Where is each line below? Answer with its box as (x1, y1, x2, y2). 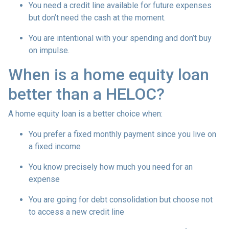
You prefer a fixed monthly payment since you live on (29, 129, 216, 139)
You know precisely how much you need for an (29, 162, 193, 172)
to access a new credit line (29, 207, 124, 217)
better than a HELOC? (8, 84, 165, 104)
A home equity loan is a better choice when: (8, 108, 163, 119)
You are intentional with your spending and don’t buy (29, 33, 212, 43)
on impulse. (29, 45, 70, 55)
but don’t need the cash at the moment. (29, 12, 166, 22)
